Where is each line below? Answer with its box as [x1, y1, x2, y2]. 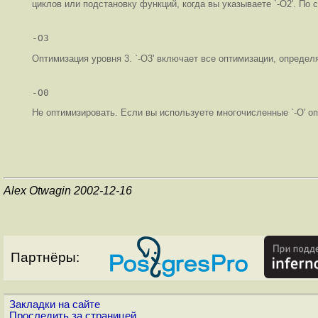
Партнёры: [11, 249, 79, 265]
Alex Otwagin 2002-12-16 [4, 184, 132, 197]
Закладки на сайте [9, 298, 100, 310]
